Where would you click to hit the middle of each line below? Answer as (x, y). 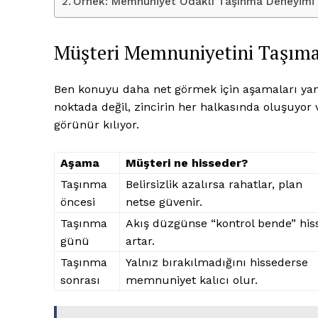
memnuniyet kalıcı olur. (192, 280)
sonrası (80, 280)
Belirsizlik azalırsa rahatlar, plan (214, 184)
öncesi (78, 202)
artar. (140, 241)
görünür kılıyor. (97, 124)
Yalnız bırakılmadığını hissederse (217, 262)
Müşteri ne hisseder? (187, 163)
